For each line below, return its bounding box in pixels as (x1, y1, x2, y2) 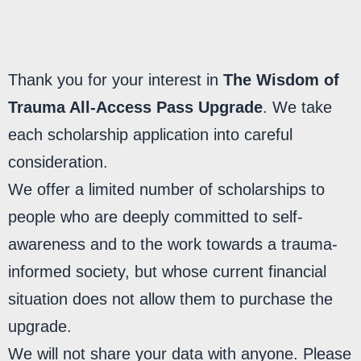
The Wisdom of (223, 71, 339, 89)
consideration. (8, 153, 108, 171)
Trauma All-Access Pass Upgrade (8, 98, 263, 116)
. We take (263, 98, 332, 116)
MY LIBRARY (140, 24, 221, 37)
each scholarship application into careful (8, 126, 293, 143)
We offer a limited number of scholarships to (8, 180, 325, 198)
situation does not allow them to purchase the (8, 290, 333, 308)
